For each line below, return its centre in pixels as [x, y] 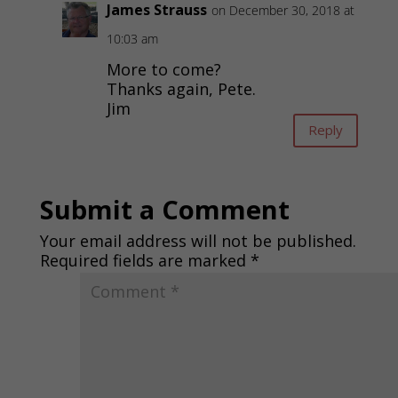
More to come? [163, 69]
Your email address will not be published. [198, 240]
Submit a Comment [164, 209]
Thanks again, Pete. [181, 88]
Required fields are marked [145, 260]
